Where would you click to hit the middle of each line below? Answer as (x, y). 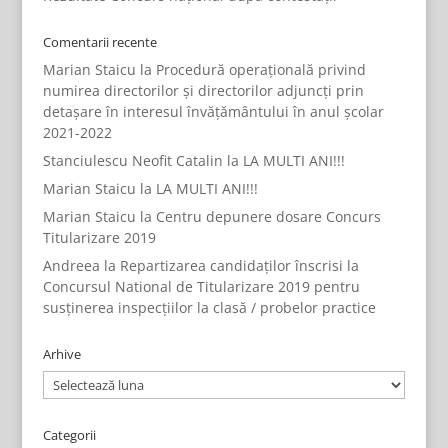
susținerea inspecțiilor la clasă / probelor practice (209, 307)
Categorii (69, 435)
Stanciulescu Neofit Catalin (132, 160)
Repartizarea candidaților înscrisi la (239, 265)
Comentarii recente (99, 42)
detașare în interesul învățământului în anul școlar (213, 111)
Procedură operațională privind (260, 69)
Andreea (71, 265)
